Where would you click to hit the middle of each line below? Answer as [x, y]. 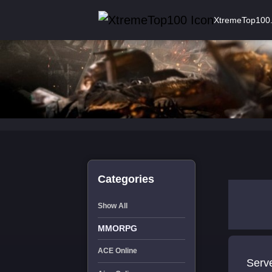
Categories [126, 179]
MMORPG [117, 228]
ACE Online [117, 251]
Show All [112, 206]
